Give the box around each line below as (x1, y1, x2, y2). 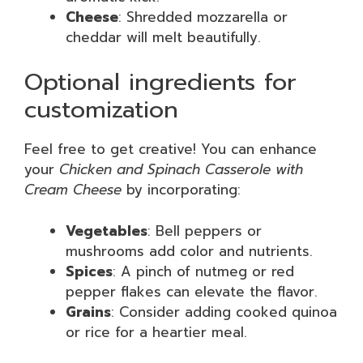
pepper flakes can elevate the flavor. (66, 280, 318, 302)
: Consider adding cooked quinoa (111, 301, 337, 322)
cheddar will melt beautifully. (66, 26, 261, 48)
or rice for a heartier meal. (66, 321, 247, 343)
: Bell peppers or (147, 220, 262, 241)
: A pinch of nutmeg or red (113, 260, 294, 282)
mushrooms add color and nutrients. (66, 240, 313, 262)
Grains (66, 301, 111, 322)
